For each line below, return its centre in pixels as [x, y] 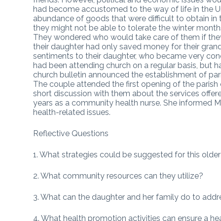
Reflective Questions [71, 133]
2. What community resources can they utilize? [118, 176]
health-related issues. [72, 112]
